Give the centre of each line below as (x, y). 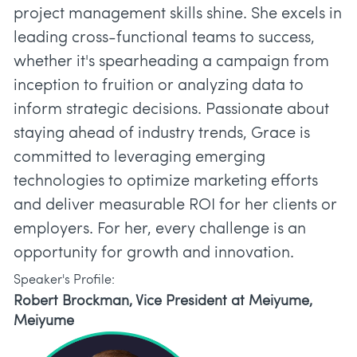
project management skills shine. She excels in (178, 15)
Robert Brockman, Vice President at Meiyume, (163, 302)
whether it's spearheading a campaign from (171, 63)
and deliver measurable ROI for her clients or (175, 206)
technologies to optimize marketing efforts (166, 182)
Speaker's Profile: (64, 281)
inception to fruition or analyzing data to (159, 86)
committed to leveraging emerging (139, 158)
